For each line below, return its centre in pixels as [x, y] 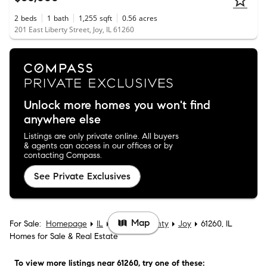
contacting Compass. [63, 155]
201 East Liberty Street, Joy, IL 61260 [74, 30]
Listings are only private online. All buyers [101, 136]
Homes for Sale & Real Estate [64, 236]
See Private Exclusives [82, 176]
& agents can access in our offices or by [98, 145]
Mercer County [141, 223]
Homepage [66, 223]
